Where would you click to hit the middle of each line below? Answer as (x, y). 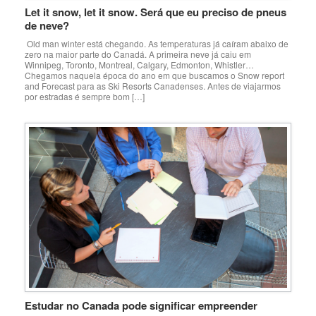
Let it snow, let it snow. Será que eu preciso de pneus (156, 12)
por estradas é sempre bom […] (85, 96)
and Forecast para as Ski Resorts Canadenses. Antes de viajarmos (153, 85)
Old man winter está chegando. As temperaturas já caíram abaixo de (157, 43)
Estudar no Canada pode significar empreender (141, 306)
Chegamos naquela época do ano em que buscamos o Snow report (154, 75)
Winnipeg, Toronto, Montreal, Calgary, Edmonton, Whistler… (139, 64)
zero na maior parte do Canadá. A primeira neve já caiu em (138, 54)
